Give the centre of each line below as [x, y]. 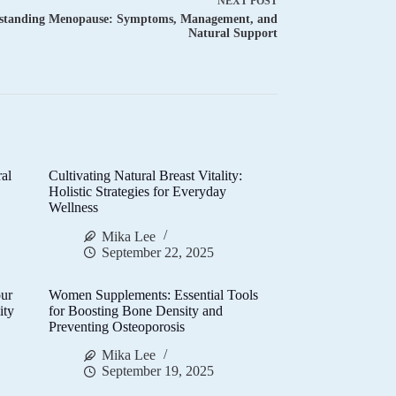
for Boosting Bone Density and [136, 310]
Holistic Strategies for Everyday [138, 191]
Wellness [74, 207]
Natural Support [232, 34]
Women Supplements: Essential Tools [154, 294]
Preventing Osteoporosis [117, 326]
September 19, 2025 [158, 371]
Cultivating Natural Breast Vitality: [146, 175]
